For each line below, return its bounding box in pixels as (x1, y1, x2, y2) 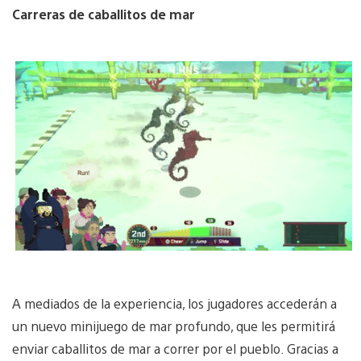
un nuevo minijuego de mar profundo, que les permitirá (12, 317, 335, 334)
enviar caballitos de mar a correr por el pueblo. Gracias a (12, 339, 338, 357)
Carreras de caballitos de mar (12, 5, 197, 23)
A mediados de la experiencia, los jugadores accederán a (12, 294, 337, 312)
